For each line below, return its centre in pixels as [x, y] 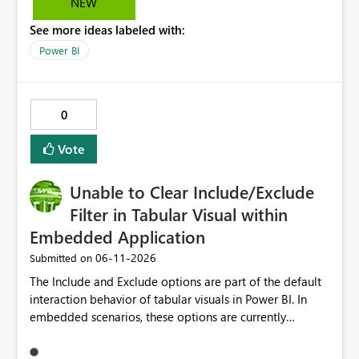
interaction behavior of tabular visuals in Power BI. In [168, 299]
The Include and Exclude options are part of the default [175, 282]
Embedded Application [117, 237]
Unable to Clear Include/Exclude [192, 192]
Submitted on [61, 258]
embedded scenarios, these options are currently [158, 317]
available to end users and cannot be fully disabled [164, 335]
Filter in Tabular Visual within [179, 214]
